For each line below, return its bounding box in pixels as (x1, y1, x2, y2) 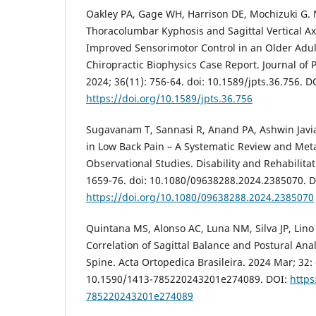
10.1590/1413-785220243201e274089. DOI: (86, 272, 290, 286)
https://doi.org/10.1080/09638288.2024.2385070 (86, 190, 314, 204)
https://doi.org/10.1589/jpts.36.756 (86, 91, 253, 105)
